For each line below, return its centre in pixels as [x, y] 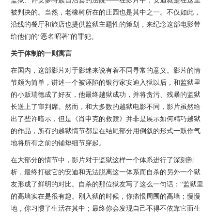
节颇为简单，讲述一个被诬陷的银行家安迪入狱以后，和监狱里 [106, 82]
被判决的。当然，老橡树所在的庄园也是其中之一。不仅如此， [106, 12]
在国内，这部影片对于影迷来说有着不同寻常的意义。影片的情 [106, 70]
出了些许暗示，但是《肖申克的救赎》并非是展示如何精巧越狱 [106, 118]
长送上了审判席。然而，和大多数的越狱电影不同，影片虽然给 [106, 106]
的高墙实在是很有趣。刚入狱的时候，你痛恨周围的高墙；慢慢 [106, 196]
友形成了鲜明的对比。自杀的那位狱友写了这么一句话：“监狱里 [107, 184]
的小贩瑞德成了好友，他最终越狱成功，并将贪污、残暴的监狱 [106, 94]
